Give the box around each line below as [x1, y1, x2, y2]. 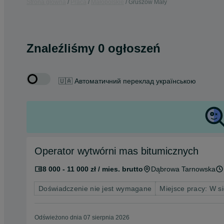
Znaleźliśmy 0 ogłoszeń [26, 41, 160, 55]
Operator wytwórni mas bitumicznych [34, 145, 198, 156]
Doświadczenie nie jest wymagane [38, 184, 152, 192]
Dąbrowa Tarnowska [151, 165, 215, 173]
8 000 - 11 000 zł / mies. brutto [42, 165, 143, 173]
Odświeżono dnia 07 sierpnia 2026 [34, 214, 129, 221]
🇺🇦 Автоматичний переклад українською [58, 76, 196, 85]
